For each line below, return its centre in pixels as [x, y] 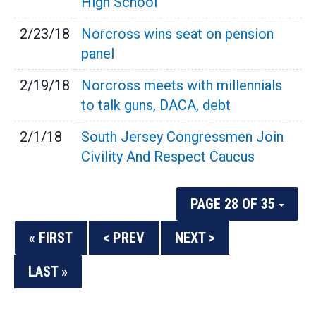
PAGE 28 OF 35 [235, 204]
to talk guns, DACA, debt [156, 105]
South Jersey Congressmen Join [182, 137]
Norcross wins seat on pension [177, 34]
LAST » [48, 272]
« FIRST [51, 238]
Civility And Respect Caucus [168, 157]
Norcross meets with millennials [182, 85]
